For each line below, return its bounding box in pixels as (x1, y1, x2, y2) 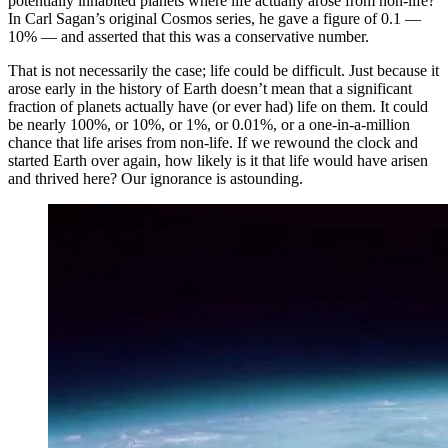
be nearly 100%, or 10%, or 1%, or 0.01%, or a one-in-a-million (8, 116, 410, 134)
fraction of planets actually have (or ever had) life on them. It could (8, 98, 428, 116)
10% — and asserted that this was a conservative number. (8, 28, 369, 46)
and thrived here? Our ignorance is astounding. (8, 170, 303, 188)
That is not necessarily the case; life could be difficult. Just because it (8, 62, 439, 80)
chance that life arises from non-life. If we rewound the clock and (8, 134, 418, 152)
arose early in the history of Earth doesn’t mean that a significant (8, 80, 412, 98)
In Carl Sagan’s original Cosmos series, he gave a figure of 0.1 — (8, 10, 421, 28)
